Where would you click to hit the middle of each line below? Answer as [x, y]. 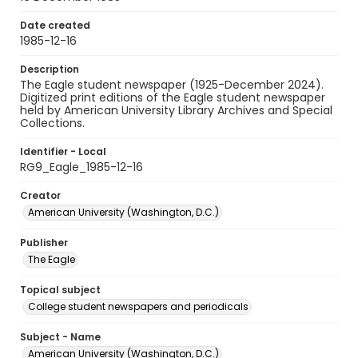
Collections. [52, 123]
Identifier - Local [63, 151]
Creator [40, 195]
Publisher [44, 243]
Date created [55, 25]
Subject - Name [60, 337]
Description [50, 69]
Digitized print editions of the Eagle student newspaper [173, 97]
